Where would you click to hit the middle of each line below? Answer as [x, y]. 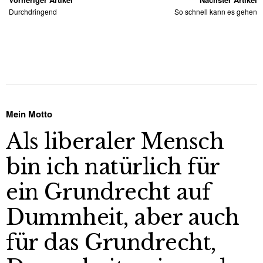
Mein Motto [29, 114]
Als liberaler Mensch [115, 141]
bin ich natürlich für [113, 167]
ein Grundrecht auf [108, 192]
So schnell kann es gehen [216, 11]
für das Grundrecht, [111, 242]
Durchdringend [33, 11]
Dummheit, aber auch [123, 217]
